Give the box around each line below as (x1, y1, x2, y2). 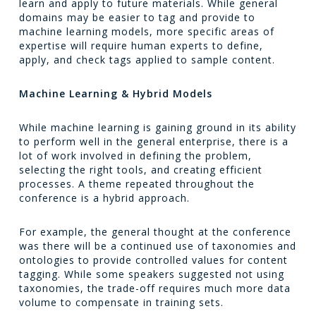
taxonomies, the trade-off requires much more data (18, 281, 291, 295)
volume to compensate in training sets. (18, 296, 224, 309)
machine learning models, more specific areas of (18, 25, 274, 38)
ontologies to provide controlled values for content (18, 253, 288, 267)
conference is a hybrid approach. (18, 191, 190, 205)
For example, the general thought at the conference (18, 225, 291, 238)
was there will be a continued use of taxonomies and (18, 239, 296, 253)
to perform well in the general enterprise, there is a (18, 135, 288, 148)
